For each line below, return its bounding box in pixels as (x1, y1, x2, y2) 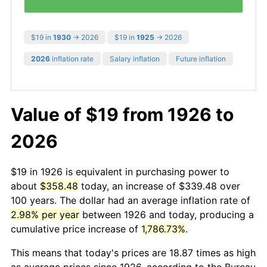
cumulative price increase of (11, 222, 141, 235)
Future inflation (176, 54, 226, 63)
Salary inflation (110, 54, 160, 63)
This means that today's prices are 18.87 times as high (11, 246, 256, 259)
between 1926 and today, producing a (79, 208, 254, 221)
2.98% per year (11, 208, 79, 221)
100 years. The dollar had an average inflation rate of (11, 194, 250, 206)
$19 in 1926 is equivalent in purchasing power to (11, 165, 229, 178)
